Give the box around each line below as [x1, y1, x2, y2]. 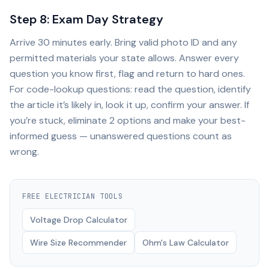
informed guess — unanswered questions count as [10, 130, 232, 142]
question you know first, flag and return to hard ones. [10, 67, 245, 80]
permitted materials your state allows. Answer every [10, 52, 239, 64]
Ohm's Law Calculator [142, 237, 229, 248]
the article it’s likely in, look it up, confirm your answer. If [10, 98, 249, 111]
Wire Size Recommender [30, 237, 127, 248]
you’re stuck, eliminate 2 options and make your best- [10, 114, 246, 127]
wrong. [10, 145, 39, 158]
